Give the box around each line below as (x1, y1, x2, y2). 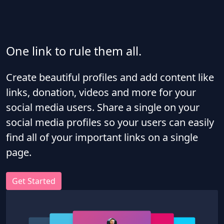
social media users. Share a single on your (6, 100, 199, 114)
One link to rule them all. (6, 43, 141, 59)
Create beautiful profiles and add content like (6, 70, 214, 84)
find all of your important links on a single (6, 130, 198, 144)
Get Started (12, 175, 55, 186)
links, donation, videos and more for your (6, 85, 196, 99)
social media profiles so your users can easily (6, 115, 214, 129)
